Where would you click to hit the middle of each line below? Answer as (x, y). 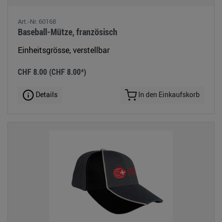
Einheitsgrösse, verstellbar (64, 50)
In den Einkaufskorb (168, 94)
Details (46, 94)
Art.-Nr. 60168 (37, 21)
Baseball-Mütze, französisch (68, 31)
